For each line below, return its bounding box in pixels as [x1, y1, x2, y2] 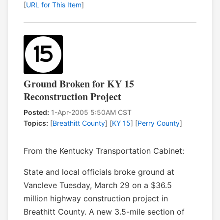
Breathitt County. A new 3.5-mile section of [24, 207, 185, 217]
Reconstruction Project [24, 89, 121, 104]
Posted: [24, 108, 49, 117]
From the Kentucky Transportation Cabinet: [24, 146, 184, 156]
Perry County [137, 119, 180, 128]
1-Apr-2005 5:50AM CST [49, 108, 132, 117]
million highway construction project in [24, 193, 168, 204]
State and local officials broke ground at [24, 167, 174, 177]
